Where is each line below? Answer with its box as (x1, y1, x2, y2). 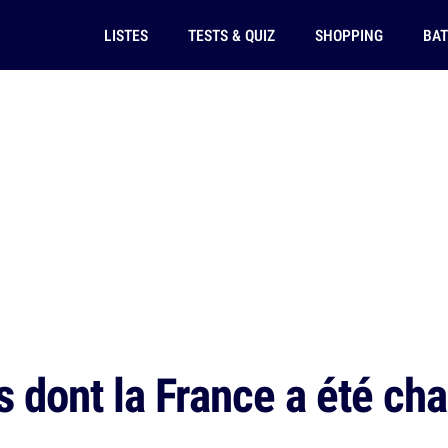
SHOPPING (314, 24, 383, 46)
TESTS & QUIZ (187, 24, 275, 46)
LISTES (103, 24, 148, 46)
